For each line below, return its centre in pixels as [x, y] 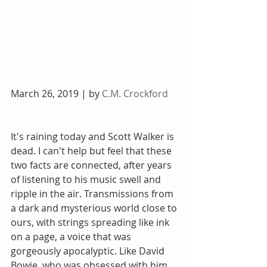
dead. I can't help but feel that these [92, 151]
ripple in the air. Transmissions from [93, 194]
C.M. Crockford [135, 94]
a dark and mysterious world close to [95, 208]
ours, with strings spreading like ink [91, 223]
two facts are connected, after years [92, 165]
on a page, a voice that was [72, 237]
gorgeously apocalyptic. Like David [89, 251]
